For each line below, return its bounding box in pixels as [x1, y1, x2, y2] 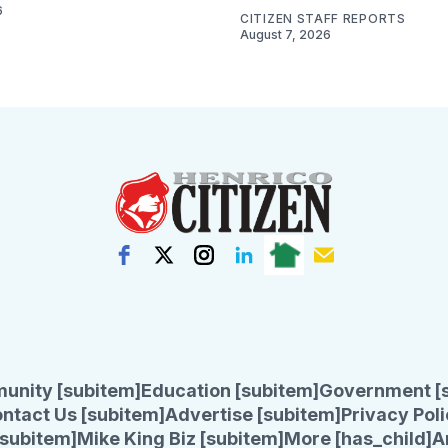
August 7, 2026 [240, 27, 331, 43]
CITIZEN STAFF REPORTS [240, 11, 406, 27]
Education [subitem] [141, 380, 319, 402]
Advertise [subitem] [165, 404, 341, 426]
